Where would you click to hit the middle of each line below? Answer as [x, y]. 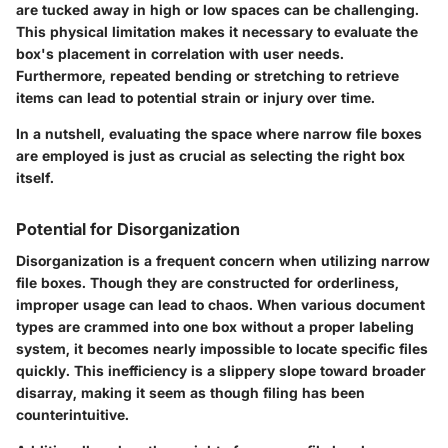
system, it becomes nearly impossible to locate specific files [222, 348]
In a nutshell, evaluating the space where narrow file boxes [219, 133]
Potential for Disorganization [128, 228]
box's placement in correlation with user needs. [180, 53]
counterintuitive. [72, 414]
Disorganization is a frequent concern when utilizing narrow [223, 260]
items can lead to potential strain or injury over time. [195, 97]
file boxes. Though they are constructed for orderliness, [207, 282]
